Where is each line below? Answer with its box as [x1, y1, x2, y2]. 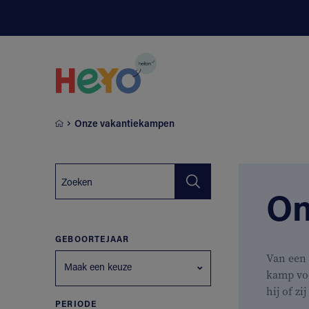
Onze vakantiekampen [74, 117, 175, 130]
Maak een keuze [64, 260, 132, 273]
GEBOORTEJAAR [55, 233, 130, 244]
